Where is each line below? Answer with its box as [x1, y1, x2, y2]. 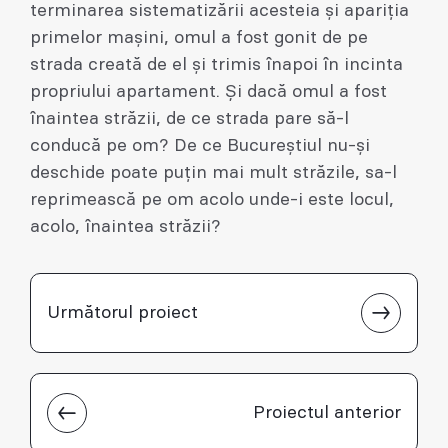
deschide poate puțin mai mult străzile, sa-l [30, 164, 397, 183]
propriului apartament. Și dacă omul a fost [30, 83, 387, 102]
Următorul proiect [47, 303, 198, 322]
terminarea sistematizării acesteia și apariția [30, 2, 409, 21]
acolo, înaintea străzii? [30, 218, 221, 237]
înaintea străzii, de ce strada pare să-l [30, 110, 349, 129]
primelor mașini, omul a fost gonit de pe [30, 29, 368, 48]
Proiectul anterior [253, 403, 401, 422]
